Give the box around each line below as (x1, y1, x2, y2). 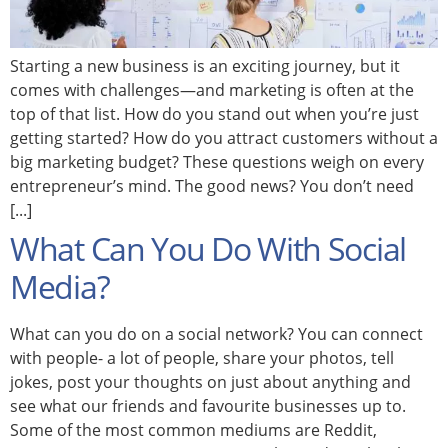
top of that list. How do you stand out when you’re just (10, 102, 419, 125)
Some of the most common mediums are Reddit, (10, 418, 377, 441)
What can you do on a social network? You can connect (10, 322, 423, 345)
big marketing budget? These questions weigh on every (10, 150, 424, 173)
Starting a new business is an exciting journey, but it (10, 54, 400, 77)
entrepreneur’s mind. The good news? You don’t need (10, 174, 414, 197)
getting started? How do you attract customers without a (10, 126, 438, 149)
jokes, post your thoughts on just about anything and (10, 370, 411, 393)
